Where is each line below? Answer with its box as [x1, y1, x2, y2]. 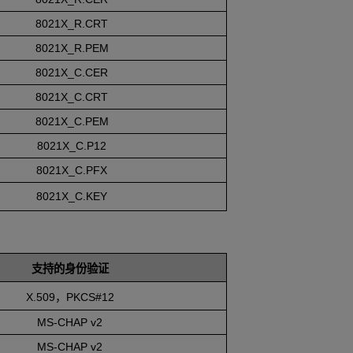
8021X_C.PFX [36, 164, 107, 177]
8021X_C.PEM [35, 115, 109, 128]
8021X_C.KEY [36, 190, 107, 203]
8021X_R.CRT [35, 17, 108, 31]
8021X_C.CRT [35, 91, 108, 104]
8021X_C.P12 [37, 139, 106, 153]
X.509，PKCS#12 [25, 291, 114, 304]
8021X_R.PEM [35, 42, 109, 55]
